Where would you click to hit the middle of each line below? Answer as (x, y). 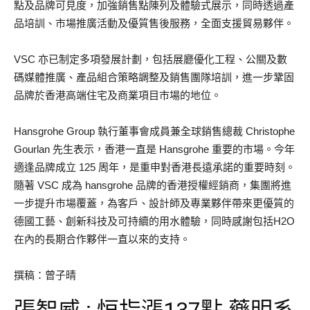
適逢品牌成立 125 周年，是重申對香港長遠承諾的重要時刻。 (155, 167)
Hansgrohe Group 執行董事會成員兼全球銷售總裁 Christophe (154, 131)
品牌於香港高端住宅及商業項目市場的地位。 (118, 95)
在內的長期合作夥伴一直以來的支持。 (102, 239)
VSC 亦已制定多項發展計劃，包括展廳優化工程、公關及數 (151, 59)
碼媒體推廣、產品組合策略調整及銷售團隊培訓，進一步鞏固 (154, 77)
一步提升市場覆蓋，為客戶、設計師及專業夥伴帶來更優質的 (154, 203)
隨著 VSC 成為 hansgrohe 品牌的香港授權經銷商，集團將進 (153, 185)
